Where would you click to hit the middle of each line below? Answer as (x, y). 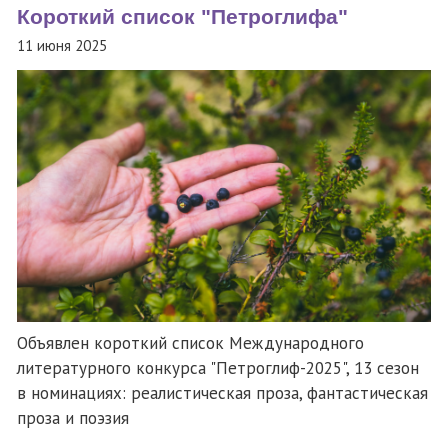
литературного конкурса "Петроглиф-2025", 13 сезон (218, 367)
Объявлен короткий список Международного (190, 342)
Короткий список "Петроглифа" (182, 17)
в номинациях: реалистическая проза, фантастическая (222, 392)
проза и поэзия (73, 417)
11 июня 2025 (62, 45)
